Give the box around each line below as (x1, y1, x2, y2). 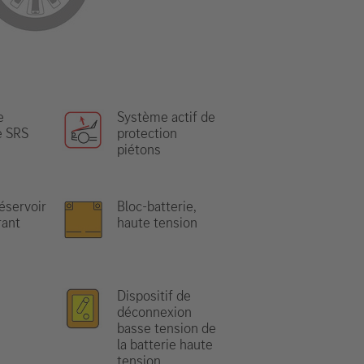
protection (117, 123, 177, 143)
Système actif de (117, 107, 215, 127)
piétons (117, 140, 161, 159)
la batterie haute (117, 335, 213, 354)
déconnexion (117, 302, 192, 322)
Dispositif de (117, 286, 191, 305)
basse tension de (117, 318, 216, 338)
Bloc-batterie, (117, 197, 197, 216)
